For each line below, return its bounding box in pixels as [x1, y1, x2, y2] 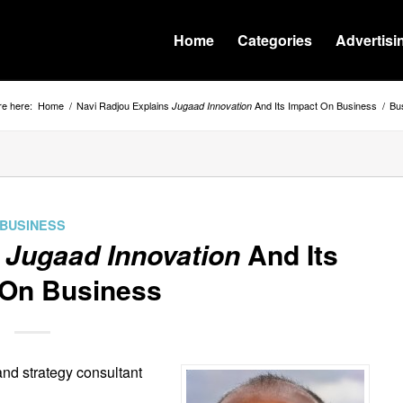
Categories [237, 30, 312, 50]
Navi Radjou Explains [76, 98, 172, 112]
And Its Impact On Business [252, 98, 377, 112]
